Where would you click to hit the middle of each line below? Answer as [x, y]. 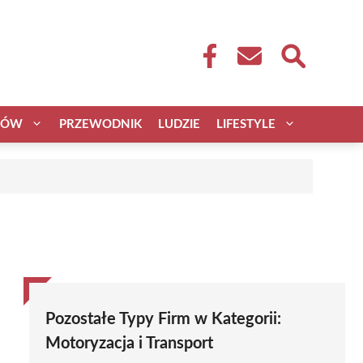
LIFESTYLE [246, 124]
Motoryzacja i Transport [129, 343]
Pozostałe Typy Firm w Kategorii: [163, 319]
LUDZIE [179, 124]
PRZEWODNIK [100, 124]
